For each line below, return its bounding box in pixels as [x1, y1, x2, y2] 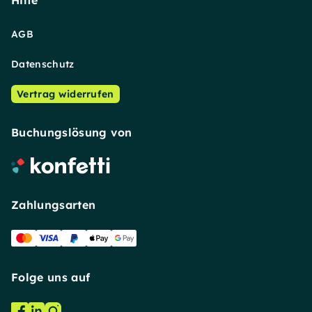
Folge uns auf [11, 270, 91, 284]
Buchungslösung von [11, 125, 132, 139]
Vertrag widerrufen [17, 88, 114, 100]
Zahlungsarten [11, 198, 96, 212]
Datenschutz [11, 58, 75, 70]
